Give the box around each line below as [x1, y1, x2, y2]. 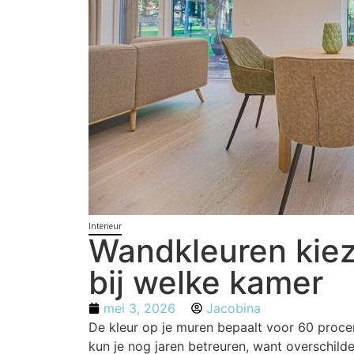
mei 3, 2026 [104, 300, 175, 317]
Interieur [88, 220, 122, 232]
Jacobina [206, 300, 261, 317]
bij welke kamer [88, 263, 323, 303]
